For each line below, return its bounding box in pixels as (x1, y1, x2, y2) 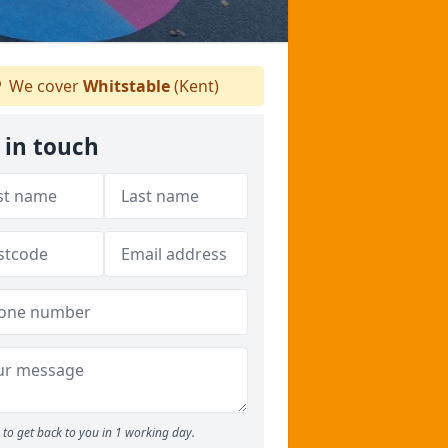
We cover (5, 75, 83, 97)
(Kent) (170, 75, 219, 97)
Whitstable (83, 75, 170, 97)
